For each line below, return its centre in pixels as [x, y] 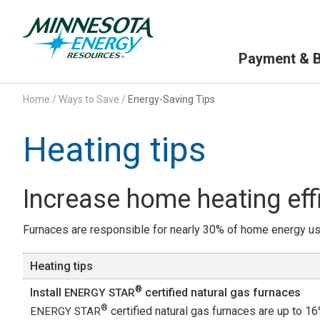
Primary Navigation [271, 41]
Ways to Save [89, 99]
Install [47, 292]
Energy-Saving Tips [171, 99]
